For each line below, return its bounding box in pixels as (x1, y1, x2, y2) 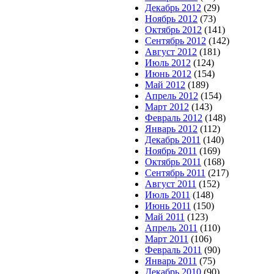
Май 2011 (145, 212, 185, 222)
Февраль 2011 (145, 245, 202, 255)
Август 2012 (145, 46, 197, 57)
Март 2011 (145, 234, 188, 244)
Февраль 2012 (145, 113, 202, 123)
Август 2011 (145, 179, 196, 189)
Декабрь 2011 (145, 135, 201, 145)
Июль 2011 (145, 190, 190, 200)
